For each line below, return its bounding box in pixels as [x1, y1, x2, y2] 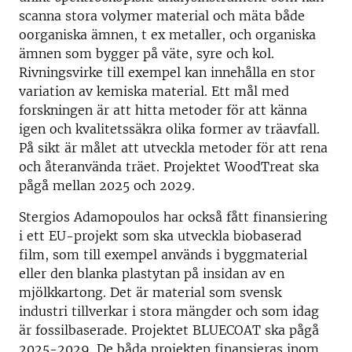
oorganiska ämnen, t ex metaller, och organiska [19, 27, 316, 42]
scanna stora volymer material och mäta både [19, 8, 305, 24]
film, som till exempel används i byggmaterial [19, 247, 307, 262]
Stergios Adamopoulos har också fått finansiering [19, 209, 328, 225]
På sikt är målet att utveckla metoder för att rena [19, 140, 328, 156]
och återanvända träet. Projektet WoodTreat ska [19, 159, 319, 174]
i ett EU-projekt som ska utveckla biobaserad [19, 228, 302, 244]
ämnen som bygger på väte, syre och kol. [19, 46, 274, 61]
